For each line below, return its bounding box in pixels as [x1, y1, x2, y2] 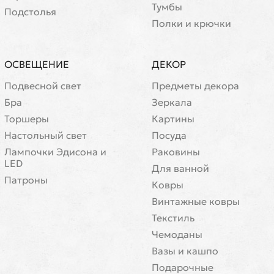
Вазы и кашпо [152, 245, 218, 257]
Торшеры [4, 113, 49, 125]
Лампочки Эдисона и [4, 146, 106, 158]
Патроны [4, 174, 48, 186]
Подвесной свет [4, 80, 81, 92]
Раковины [152, 146, 200, 158]
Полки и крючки [152, 17, 231, 29]
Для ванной [152, 162, 209, 174]
